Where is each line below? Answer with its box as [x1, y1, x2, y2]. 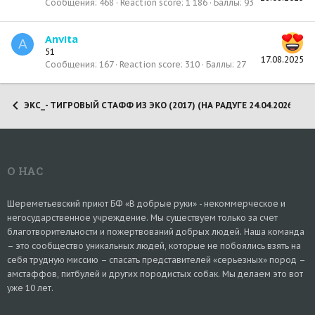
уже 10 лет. [7, 283, 53, 293]
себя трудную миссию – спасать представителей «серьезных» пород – [7, 255, 305, 265]
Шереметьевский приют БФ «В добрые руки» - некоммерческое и [7, 198, 285, 209]
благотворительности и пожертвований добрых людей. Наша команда [7, 226, 304, 237]
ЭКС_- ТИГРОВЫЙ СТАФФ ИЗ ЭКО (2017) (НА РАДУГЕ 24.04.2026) [24, 100, 296, 110]
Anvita [45, 32, 78, 46]
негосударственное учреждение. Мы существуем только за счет [7, 212, 278, 223]
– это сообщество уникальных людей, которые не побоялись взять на [7, 240, 301, 251]
